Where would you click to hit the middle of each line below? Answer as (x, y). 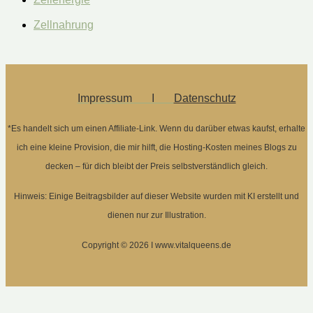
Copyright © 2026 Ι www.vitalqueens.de (156, 246)
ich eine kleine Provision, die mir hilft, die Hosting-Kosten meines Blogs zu (156, 148)
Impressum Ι (125, 99)
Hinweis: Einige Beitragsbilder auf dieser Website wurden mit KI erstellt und (156, 197)
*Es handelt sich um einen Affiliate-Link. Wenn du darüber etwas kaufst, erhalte (156, 129)
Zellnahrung (64, 25)
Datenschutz (205, 99)
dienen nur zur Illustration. (156, 216)
